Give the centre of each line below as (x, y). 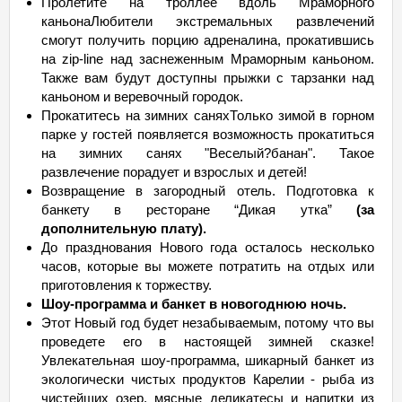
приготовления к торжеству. (127, 285)
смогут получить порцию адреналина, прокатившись (208, 40)
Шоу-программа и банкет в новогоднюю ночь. (194, 304)
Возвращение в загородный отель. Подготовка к (208, 191)
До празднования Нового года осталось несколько (208, 247)
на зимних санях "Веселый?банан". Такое (208, 153)
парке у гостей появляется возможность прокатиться (208, 134)
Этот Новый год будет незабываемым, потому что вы (208, 323)
